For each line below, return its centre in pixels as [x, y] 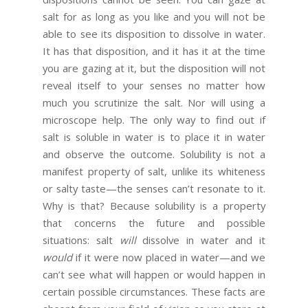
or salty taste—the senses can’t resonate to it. [154, 189]
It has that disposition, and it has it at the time [154, 51]
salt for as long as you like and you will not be [154, 17]
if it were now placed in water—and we [169, 257]
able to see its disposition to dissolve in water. [154, 34]
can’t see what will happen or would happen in [154, 275]
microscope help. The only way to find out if [154, 120]
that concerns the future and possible [154, 223]
